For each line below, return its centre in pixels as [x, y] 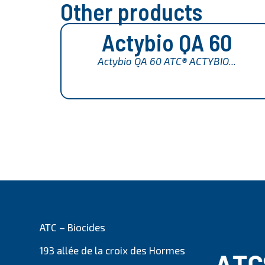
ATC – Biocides [73, 227]
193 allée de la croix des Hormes [113, 251]
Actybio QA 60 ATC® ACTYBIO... [167, 61]
